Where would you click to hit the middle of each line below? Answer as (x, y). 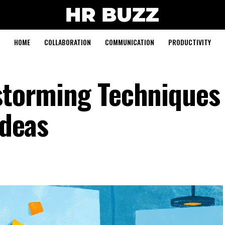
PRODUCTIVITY (190, 42)
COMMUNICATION (130, 42)
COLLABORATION (68, 42)
